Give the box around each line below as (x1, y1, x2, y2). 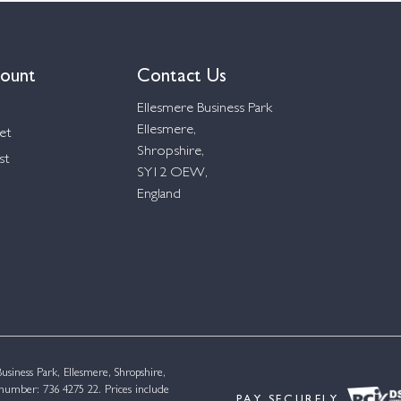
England (137, 187, 181, 201)
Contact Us (137, 59, 226, 86)
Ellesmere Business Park (137, 101, 272, 115)
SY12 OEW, (137, 166, 208, 180)
